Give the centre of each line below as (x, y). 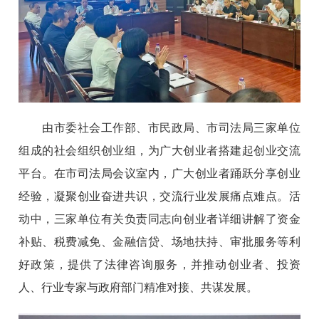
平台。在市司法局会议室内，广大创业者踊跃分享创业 (159, 173)
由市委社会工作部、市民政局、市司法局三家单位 (159, 127)
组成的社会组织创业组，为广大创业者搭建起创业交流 (159, 150)
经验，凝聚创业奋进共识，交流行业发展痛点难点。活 (159, 196)
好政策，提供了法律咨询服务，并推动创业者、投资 (159, 264)
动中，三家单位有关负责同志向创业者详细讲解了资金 (159, 219)
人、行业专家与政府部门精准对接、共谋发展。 (138, 287)
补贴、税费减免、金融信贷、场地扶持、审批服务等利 (159, 241)
